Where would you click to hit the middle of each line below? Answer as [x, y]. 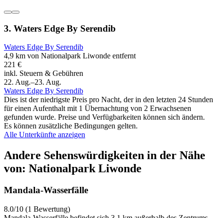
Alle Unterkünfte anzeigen [45, 135]
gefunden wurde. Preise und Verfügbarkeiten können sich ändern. [104, 117]
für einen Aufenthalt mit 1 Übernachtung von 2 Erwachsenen [98, 109]
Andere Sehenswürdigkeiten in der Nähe [105, 155]
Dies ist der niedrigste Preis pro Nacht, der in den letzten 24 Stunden [109, 100]
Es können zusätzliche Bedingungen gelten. [71, 126]
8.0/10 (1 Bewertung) [37, 209]
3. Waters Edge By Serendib [60, 28]
